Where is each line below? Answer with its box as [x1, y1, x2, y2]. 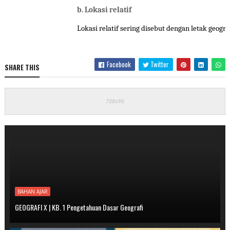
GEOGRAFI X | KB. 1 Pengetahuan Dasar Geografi [14, 202, 143, 213]
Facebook [105, 59, 131, 70]
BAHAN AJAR [17, 188, 48, 196]
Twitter [149, 59, 169, 70]
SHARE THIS [4, 62, 40, 73]
